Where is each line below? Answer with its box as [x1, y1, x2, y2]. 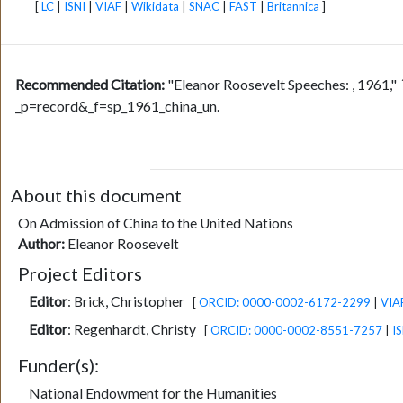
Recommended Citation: [15, 76, 167, 94]
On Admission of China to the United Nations [17, 215, 293, 232]
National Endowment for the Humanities [28, 384, 277, 401]
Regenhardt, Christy [73, 321, 196, 338]
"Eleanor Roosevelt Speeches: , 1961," [167, 76, 399, 94]
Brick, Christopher [73, 293, 184, 310]
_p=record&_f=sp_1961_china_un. [15, 97, 219, 115]
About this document [10, 184, 182, 207]
